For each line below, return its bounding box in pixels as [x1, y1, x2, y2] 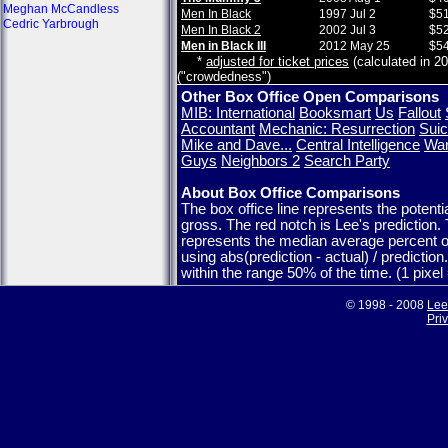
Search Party [304, 153, 390, 169]
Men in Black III [181, 39, 266, 53]
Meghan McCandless [3, 2, 119, 16]
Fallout [398, 105, 441, 121]
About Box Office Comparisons [181, 185, 400, 201]
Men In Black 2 [181, 23, 261, 37]
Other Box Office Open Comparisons [181, 89, 439, 105]
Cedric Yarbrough [3, 17, 99, 31]
